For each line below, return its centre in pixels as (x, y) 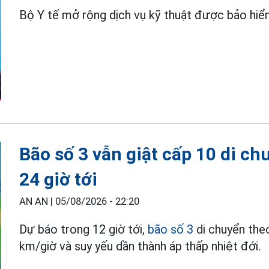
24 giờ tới (59, 179)
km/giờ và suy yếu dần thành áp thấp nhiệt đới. (140, 246)
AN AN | (38, 201)
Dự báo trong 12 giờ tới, (84, 229)
